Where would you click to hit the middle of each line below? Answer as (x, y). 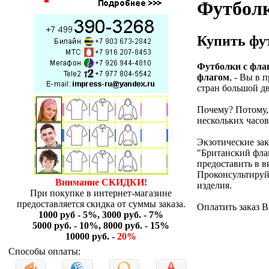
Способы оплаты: (44, 251)
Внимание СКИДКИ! (101, 182)
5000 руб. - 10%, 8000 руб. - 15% (101, 225)
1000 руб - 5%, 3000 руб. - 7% (101, 215)
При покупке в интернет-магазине (101, 193)
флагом (213, 77)
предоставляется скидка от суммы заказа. (101, 204)
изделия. (214, 185)
